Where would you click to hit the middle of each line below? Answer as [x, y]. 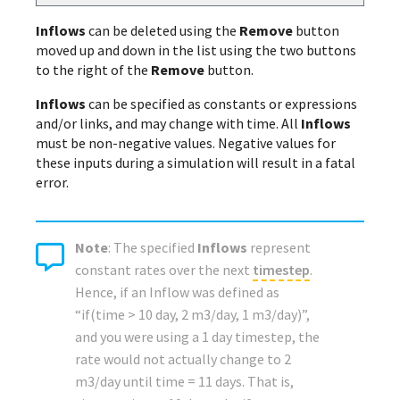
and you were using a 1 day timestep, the [197, 337]
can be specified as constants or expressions [221, 104]
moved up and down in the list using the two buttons [196, 50]
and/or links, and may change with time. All [168, 124]
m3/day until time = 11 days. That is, [184, 382]
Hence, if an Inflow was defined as [177, 292]
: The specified [153, 248]
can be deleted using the [162, 31]
